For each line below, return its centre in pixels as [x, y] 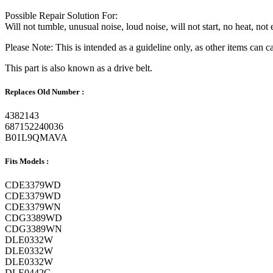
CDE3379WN [33, 207]
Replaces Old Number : [44, 91]
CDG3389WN [34, 229]
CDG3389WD [34, 218]
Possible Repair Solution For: [61, 15]
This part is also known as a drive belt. [79, 68]
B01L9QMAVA [36, 138]
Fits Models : [27, 161]
